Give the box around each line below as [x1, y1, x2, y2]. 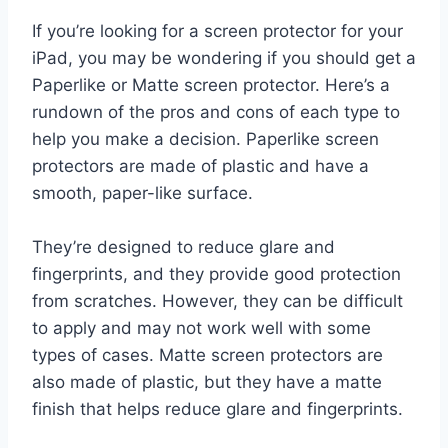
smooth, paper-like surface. [32, 182, 253, 203]
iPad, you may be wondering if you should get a [32, 47, 416, 68]
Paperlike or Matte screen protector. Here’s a [32, 74, 390, 95]
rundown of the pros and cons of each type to [32, 101, 400, 122]
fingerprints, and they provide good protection [32, 263, 401, 284]
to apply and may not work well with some [32, 317, 371, 338]
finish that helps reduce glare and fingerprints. [32, 398, 403, 419]
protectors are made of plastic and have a [32, 155, 369, 176]
